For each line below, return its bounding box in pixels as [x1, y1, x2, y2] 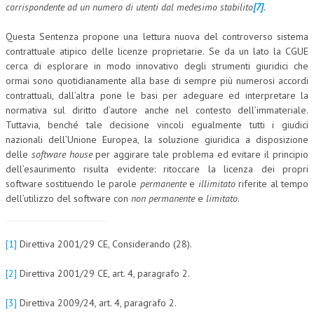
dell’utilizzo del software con [6, 192, 131, 205]
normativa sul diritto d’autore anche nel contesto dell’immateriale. [6, 104, 308, 116]
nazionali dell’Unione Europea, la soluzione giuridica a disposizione [6, 133, 308, 146]
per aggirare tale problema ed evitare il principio [92, 148, 309, 161]
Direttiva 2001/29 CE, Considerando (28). [17, 238, 192, 250]
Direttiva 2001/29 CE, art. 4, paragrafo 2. [17, 267, 190, 280]
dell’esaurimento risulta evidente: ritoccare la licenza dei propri [6, 163, 308, 175]
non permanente [131, 192, 195, 205]
